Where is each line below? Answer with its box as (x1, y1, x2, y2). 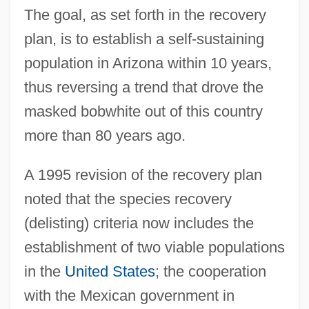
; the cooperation (154, 262, 266, 280)
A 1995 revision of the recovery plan (23, 166, 262, 183)
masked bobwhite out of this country (23, 102, 263, 120)
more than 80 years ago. (23, 126, 186, 144)
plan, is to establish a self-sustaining (23, 30, 264, 48)
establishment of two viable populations (23, 238, 285, 256)
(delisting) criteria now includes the (23, 214, 254, 232)
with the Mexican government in (23, 286, 235, 304)
